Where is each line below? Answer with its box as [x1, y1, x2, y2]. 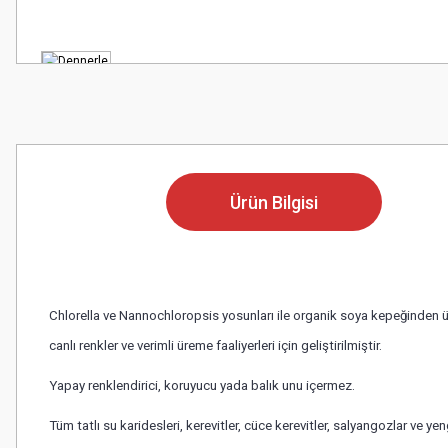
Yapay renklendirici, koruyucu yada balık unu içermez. [49, 378, 355, 393]
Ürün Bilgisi [230, 191, 318, 213]
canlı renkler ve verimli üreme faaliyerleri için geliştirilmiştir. [49, 338, 382, 353]
